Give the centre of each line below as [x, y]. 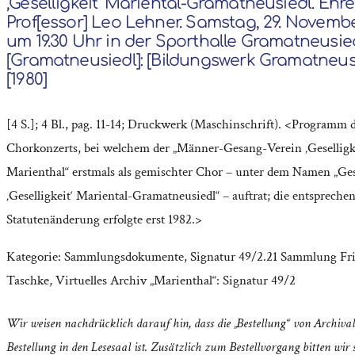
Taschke [28, 280]
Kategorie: [35, 256]
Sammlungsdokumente [124, 256]
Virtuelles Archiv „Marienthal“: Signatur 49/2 [176, 280]
